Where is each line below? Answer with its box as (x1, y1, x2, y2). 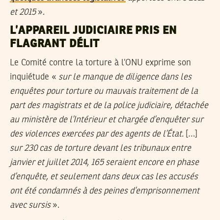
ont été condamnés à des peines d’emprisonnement (10, 186, 199, 195)
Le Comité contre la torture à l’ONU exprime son (10, 58, 191, 67)
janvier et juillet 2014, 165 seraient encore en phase (10, 158, 199, 167)
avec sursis (10, 200, 51, 210)
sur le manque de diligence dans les (58, 72, 192, 82)
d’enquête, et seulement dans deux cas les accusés (10, 172, 198, 181)
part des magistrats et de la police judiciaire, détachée (10, 101, 208, 110)
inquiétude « (10, 72, 58, 82)
